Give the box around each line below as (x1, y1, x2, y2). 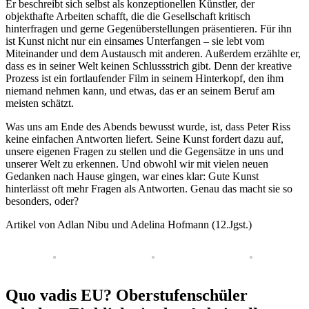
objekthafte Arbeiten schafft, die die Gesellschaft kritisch (6, 10, 250, 22)
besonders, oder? (6, 195, 79, 207)
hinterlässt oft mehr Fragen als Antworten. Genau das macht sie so (6, 182, 292, 195)
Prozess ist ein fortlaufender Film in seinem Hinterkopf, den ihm (6, 72, 283, 84)
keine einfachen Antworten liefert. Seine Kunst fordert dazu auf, (6, 132, 283, 145)
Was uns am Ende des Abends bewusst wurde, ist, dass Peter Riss (6, 120, 290, 132)
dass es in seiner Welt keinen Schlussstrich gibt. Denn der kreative (6, 59, 292, 72)
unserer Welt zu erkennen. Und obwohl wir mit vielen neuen (6, 157, 268, 170)
